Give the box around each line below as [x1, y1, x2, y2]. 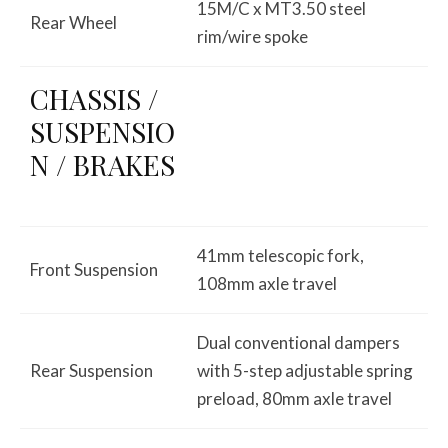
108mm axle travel [197, 272, 337, 294]
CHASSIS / [30, 79, 158, 117]
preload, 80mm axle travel [197, 387, 392, 409]
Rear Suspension [30, 359, 153, 381]
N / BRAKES [30, 145, 175, 183]
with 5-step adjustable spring [197, 359, 413, 381]
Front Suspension [30, 258, 158, 280]
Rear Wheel [30, 11, 117, 33]
